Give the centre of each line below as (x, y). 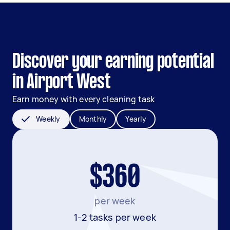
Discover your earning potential (113, 62)
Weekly (48, 119)
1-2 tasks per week (115, 217)
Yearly (136, 119)
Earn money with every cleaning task (84, 99)
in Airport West (62, 83)
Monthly (93, 119)
